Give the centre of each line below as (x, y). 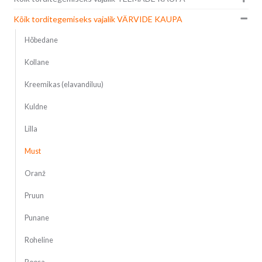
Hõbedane (41, 40)
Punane (37, 218)
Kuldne (36, 107)
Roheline (39, 240)
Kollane (37, 63)
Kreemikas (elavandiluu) (64, 85)
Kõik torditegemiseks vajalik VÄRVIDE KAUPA (98, 19)
